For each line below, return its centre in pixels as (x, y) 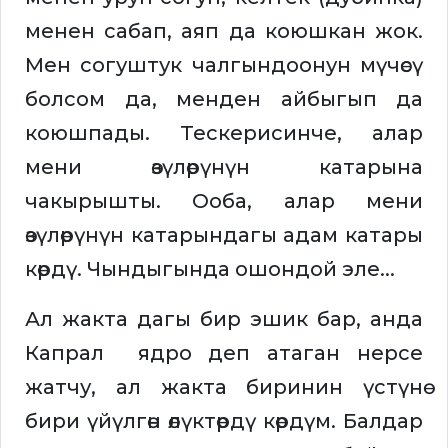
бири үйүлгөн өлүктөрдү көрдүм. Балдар (224, 421)
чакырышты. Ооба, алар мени (224, 201)
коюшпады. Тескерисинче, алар (224, 133)
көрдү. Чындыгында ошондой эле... (210, 269)
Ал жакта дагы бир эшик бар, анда (224, 319)
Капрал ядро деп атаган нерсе (224, 353)
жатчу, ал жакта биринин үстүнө (224, 387)
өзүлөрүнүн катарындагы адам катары (224, 235)
